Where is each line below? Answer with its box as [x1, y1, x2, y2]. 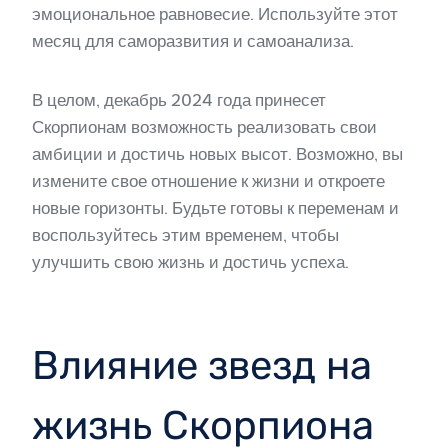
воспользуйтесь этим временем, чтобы [32, 225, 339, 245]
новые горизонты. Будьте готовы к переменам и [32, 198, 399, 218]
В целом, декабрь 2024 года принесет [32, 90, 326, 110]
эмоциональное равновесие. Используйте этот [32, 4, 398, 24]
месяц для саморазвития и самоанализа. [32, 31, 354, 51]
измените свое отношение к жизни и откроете [32, 171, 385, 191]
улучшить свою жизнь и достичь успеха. [32, 252, 349, 272]
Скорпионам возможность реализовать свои [32, 117, 377, 137]
